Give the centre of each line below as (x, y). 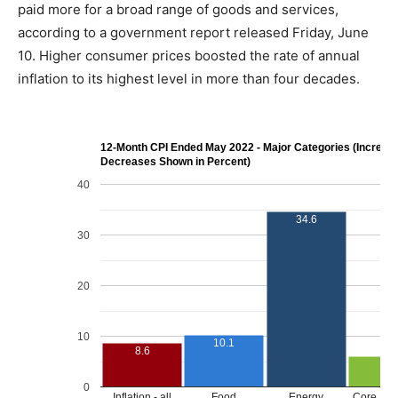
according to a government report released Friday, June (193, 33)
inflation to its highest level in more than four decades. (189, 79)
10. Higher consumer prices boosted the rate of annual (189, 56)
